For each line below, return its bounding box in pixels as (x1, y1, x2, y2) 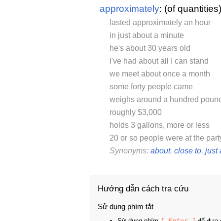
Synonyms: (110, 147, 150, 155)
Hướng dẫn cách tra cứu (98, 184, 188, 194)
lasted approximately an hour (110, 18, 211, 27)
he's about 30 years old (110, 44, 190, 53)
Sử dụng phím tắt (98, 202, 153, 211)
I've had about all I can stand (110, 57, 209, 66)
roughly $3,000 (110, 108, 162, 117)
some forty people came (110, 82, 193, 91)
